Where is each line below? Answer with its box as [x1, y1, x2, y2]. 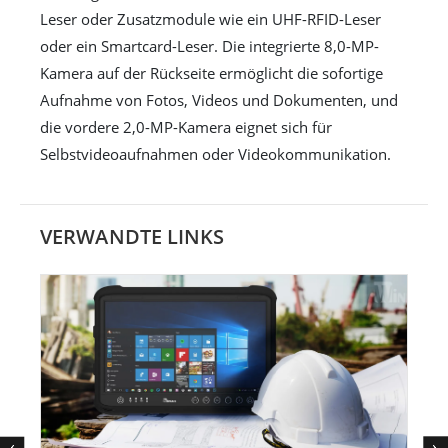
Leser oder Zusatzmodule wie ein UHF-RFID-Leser [40, 8, 381, 29]
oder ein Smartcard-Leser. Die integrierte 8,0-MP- [40, 35, 379, 56]
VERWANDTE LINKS [40, 222, 225, 250]
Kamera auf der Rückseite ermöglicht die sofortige [40, 62, 383, 83]
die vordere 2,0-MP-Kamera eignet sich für [40, 116, 332, 137]
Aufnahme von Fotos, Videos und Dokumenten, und [40, 89, 398, 110]
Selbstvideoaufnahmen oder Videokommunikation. [40, 143, 391, 164]
